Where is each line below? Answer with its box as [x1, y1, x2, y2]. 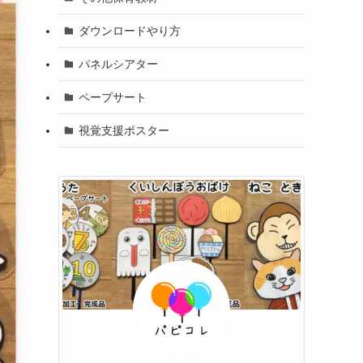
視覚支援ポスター [78, 123, 169, 137]
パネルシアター [78, 57, 158, 70]
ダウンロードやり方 [78, 23, 181, 37]
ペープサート [78, 90, 147, 104]
